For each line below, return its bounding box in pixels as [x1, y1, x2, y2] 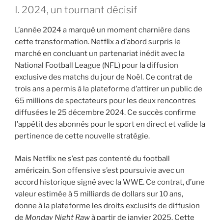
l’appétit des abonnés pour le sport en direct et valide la [15, 119, 205, 129]
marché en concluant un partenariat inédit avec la [15, 49, 185, 58]
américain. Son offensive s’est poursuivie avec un [15, 166, 185, 175]
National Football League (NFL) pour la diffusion [15, 60, 178, 70]
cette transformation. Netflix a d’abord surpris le [15, 37, 181, 46]
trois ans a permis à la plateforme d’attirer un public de [15, 84, 202, 93]
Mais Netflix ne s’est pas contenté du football [15, 154, 170, 164]
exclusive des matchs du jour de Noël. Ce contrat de [15, 72, 192, 82]
